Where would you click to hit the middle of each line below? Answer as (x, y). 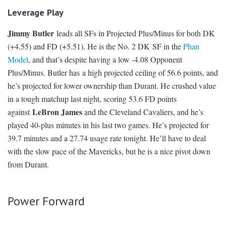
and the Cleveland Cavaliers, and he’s (143, 112)
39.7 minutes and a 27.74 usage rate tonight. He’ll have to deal (107, 138)
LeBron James (57, 112)
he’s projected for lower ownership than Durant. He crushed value (112, 86)
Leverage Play (36, 13)
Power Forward (46, 201)
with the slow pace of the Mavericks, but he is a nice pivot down (109, 151)
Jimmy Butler (31, 33)
